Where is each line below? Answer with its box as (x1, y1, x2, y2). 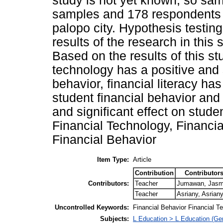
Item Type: (97, 155, 129, 163)
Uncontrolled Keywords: (55, 203, 129, 211)
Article (133, 155, 151, 163)
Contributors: (88, 179, 129, 187)
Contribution (135, 169, 174, 177)
